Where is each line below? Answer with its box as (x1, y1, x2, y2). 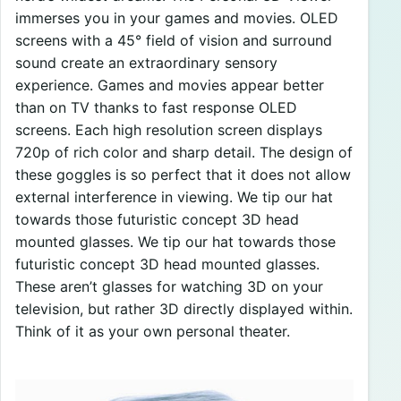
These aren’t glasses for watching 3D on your (15, 277, 323, 295)
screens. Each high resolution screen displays (15, 120, 322, 139)
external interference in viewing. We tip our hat (15, 187, 333, 206)
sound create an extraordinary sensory (15, 53, 277, 72)
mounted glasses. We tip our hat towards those (15, 232, 336, 251)
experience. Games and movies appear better (15, 75, 324, 94)
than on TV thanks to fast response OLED (15, 98, 297, 116)
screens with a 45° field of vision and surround (15, 30, 332, 49)
